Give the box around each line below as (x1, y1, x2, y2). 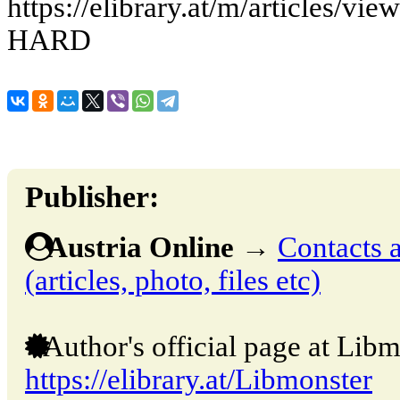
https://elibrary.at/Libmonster (25, 362, 372, 396)
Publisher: (25, 180, 159, 214)
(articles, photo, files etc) (25, 263, 321, 296)
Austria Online (46, 230, 234, 263)
